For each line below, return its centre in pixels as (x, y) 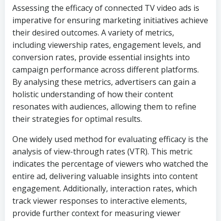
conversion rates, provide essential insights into (101, 57)
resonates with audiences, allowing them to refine (104, 107)
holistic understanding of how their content (93, 94)
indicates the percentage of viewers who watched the (110, 164)
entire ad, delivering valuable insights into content (105, 176)
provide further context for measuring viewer (96, 213)
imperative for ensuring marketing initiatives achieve (110, 20)
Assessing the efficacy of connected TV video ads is (106, 8)
